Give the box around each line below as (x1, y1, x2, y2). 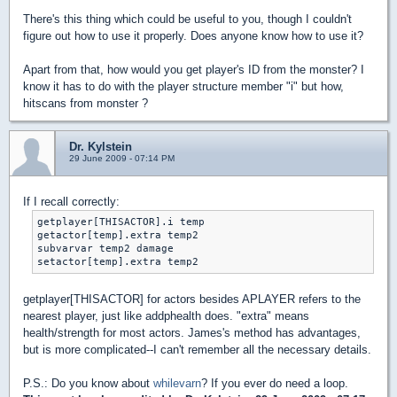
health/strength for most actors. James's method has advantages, (23, 326, 361, 339)
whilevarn (153, 377, 201, 390)
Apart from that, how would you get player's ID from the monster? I (23, 63, 364, 76)
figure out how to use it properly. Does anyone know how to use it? (23, 29, 363, 43)
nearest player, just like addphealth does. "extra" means (23, 309, 309, 323)
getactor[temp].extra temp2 (37, 230, 198, 241)
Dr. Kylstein (69, 140, 132, 153)
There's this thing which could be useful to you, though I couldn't (23, 12, 352, 26)
